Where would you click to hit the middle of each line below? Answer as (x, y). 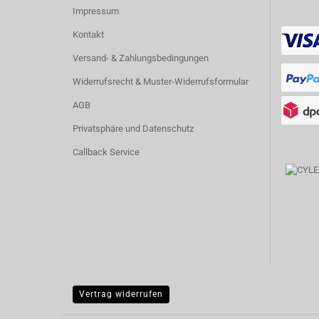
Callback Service (106, 152)
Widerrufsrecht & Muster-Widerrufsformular (161, 82)
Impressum (96, 11)
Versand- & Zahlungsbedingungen (141, 58)
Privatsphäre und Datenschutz (133, 129)
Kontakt (88, 35)
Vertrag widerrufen (121, 294)
